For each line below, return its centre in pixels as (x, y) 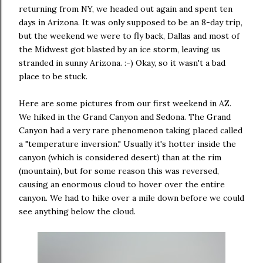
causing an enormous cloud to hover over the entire (122, 184)
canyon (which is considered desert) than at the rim (120, 157)
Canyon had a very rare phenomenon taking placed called (131, 130)
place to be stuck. (53, 76)
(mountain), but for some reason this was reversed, (119, 171)
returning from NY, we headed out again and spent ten (126, 9)
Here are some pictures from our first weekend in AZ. (125, 103)
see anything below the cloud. (77, 211)
